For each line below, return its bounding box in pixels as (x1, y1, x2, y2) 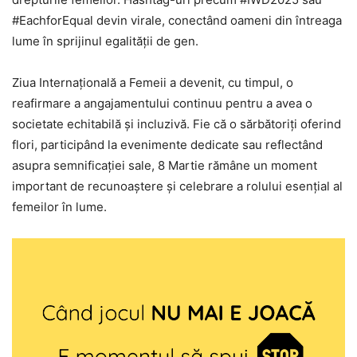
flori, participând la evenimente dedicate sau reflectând (12, 137, 323, 153)
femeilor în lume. (12, 199, 107, 215)
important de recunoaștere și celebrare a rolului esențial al (12, 178, 343, 194)
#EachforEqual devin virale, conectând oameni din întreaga (12, 13, 342, 29)
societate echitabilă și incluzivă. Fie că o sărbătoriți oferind (12, 116, 341, 132)
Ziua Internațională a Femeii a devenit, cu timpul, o (12, 75, 293, 91)
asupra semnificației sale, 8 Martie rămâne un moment (12, 158, 317, 174)
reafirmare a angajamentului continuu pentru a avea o (12, 96, 312, 112)
